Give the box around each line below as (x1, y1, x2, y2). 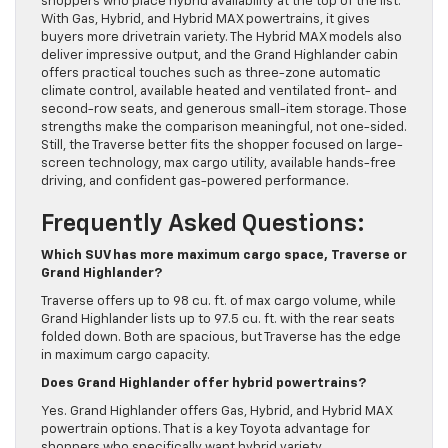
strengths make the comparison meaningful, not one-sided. (41, 121, 407, 135)
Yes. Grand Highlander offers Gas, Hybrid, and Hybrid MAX (41, 405, 392, 419)
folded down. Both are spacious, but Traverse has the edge (41, 331, 401, 345)
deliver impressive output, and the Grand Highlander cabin (41, 49, 398, 63)
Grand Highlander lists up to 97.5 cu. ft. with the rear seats (41, 313, 395, 327)
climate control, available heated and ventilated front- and (41, 85, 397, 99)
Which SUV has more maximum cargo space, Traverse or (41, 249, 407, 263)
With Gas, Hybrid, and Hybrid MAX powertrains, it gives (41, 13, 370, 27)
